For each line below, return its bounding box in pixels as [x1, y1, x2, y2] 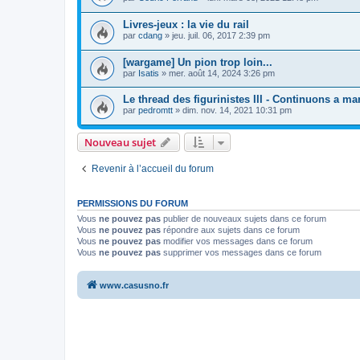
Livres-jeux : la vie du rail [123, 18, 249, 31]
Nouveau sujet [84, 134, 156, 149]
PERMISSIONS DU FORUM [77, 198, 188, 208]
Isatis [138, 67, 159, 78]
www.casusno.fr [100, 280, 169, 291]
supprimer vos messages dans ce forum [161, 247, 321, 257]
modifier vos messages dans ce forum [161, 235, 313, 246]
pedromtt [138, 105, 173, 116]
